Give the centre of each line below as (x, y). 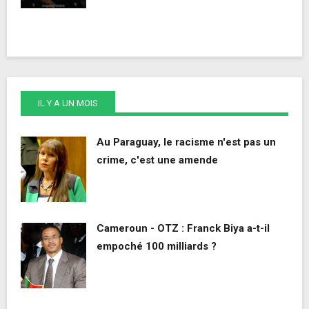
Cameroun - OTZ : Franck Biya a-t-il (183, 228)
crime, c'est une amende (157, 160)
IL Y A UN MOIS (68, 103)
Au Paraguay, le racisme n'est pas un (186, 142)
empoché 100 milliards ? (157, 246)
